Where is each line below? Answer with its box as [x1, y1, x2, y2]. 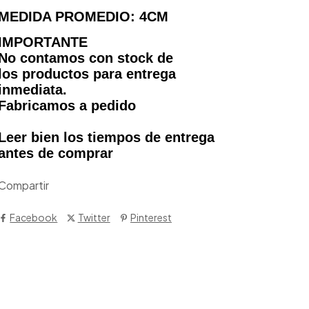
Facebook [10, 210, 58, 223]
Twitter [77, 210, 110, 223]
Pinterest [130, 210, 172, 223]
